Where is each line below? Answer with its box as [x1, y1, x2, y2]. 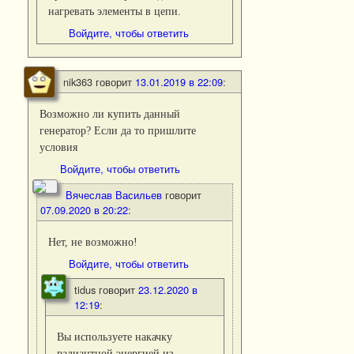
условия [40, 141, 78, 154]
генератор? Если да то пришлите [40, 124, 197, 137]
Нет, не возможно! [48, 235, 138, 249]
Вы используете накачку [57, 330, 173, 344]
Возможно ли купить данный [40, 107, 181, 121]
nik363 [63, 74, 92, 90]
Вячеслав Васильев [66, 187, 162, 203]
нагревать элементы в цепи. [48, 4, 182, 17]
